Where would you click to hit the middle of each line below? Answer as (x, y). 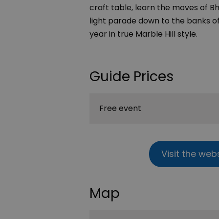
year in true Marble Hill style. (143, 34)
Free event (120, 108)
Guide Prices (131, 76)
